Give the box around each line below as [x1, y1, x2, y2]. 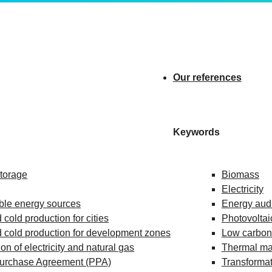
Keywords [172, 127, 220, 137]
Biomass [221, 169, 259, 180]
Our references [172, 72, 242, 83]
